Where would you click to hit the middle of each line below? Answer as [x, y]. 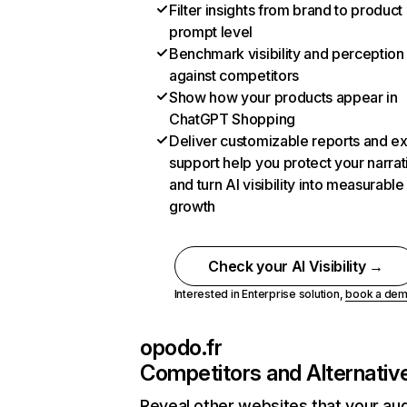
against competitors [234, 75]
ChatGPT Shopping [232, 119]
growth [193, 206]
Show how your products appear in [283, 97]
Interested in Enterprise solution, [260, 294]
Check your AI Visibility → [296, 266]
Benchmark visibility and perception [287, 54]
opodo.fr [181, 347]
